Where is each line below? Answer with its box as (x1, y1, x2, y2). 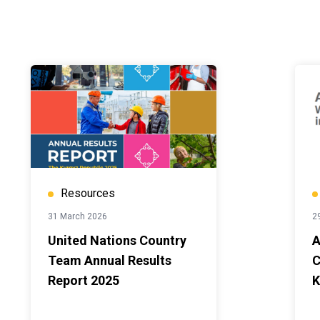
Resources (61, 186, 116, 200)
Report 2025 (48, 273, 120, 288)
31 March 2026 (48, 211, 108, 221)
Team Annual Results (48, 253, 172, 268)
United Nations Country (48, 233, 187, 248)
